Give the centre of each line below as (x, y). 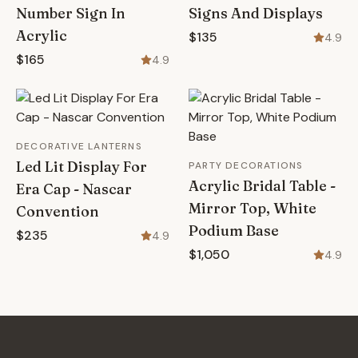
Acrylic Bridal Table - (262, 186)
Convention (58, 211)
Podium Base (234, 231)
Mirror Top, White (253, 208)
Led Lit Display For (82, 167)
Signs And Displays (256, 13)
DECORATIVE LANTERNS (79, 146)
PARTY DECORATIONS (246, 165)
